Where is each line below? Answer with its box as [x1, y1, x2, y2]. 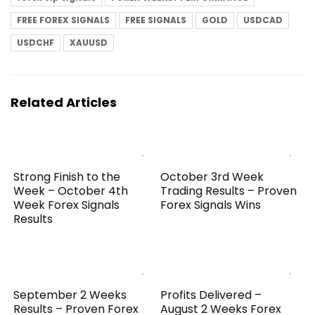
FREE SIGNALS [125, 13, 186, 26]
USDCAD [243, 13, 283, 26]
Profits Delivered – [160, 286, 262, 303]
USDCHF [17, 36, 54, 49]
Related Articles [11, 93, 117, 111]
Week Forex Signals [13, 196, 120, 213]
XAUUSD [70, 36, 108, 49]
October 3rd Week [160, 168, 264, 185]
